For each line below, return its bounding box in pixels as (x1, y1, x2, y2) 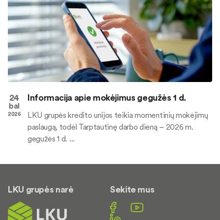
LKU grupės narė (8, 184, 74, 195)
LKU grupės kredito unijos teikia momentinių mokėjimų (27, 110, 208, 120)
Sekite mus (110, 184, 155, 195)
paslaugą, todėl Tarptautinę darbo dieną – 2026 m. (27, 122, 193, 132)
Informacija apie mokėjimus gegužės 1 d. (27, 92, 186, 104)
